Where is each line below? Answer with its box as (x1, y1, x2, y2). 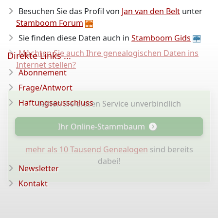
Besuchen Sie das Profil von (18, 6, 122, 17)
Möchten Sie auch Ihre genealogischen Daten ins (18, 48, 199, 58)
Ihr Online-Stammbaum (57, 121, 147, 132)
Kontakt (18, 178, 48, 189)
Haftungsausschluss (18, 97, 93, 108)
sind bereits (147, 144, 193, 155)
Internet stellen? (16, 59, 76, 70)
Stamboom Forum (16, 18, 83, 28)
